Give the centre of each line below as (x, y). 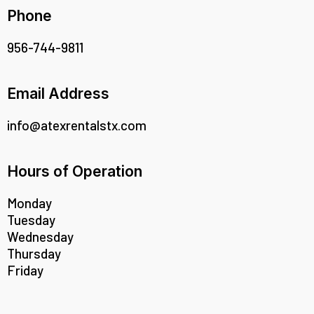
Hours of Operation (75, 172)
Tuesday (31, 220)
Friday (25, 271)
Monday (29, 203)
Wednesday (40, 237)
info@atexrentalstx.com (77, 125)
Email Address (58, 94)
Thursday (34, 254)
